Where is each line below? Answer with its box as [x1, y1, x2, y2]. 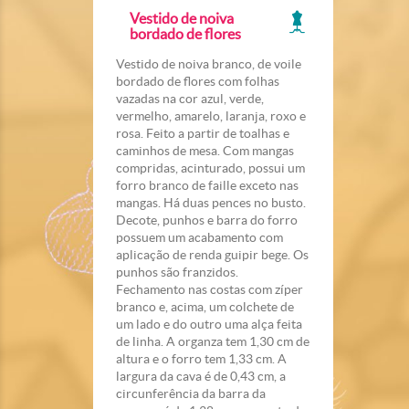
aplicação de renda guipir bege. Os [116, 246, 309, 262]
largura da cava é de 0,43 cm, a [116, 368, 286, 383]
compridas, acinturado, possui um [116, 160, 305, 175]
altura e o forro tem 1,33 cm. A [116, 351, 287, 366]
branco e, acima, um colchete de [116, 299, 294, 314]
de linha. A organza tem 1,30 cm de [116, 333, 309, 349]
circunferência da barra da [116, 385, 266, 401]
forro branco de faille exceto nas [116, 177, 299, 193]
